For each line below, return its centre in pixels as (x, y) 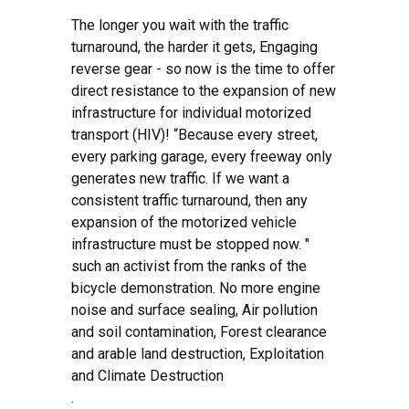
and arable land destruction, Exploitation (198, 353)
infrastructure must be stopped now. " (190, 244)
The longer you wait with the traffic (180, 25)
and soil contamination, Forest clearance (199, 331)
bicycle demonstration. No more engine (196, 288)
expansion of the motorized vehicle (184, 222)
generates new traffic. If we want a (180, 178)
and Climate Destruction (147, 375)
